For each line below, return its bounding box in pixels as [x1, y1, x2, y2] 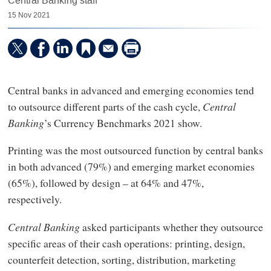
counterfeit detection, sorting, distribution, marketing [7, 252, 236, 267]
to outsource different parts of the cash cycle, [7, 99, 203, 114]
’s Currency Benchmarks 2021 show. [44, 115, 206, 130]
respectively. [7, 192, 65, 207]
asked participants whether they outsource [79, 219, 263, 234]
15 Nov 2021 [7, 10, 50, 20]
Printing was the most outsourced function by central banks [7, 143, 263, 158]
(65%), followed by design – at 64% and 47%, [7, 175, 204, 191]
